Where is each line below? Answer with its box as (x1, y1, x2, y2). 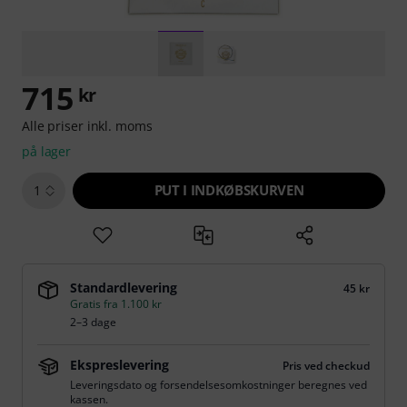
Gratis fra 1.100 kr (70, 296, 162, 312)
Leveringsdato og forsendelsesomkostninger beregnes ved (70, 377, 367, 392)
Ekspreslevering (70, 356, 169, 373)
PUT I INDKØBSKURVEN (154, 181, 304, 199)
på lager (22, 143, 72, 160)
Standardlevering (70, 279, 177, 296)
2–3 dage (70, 314, 116, 330)
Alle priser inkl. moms (22, 117, 153, 134)
